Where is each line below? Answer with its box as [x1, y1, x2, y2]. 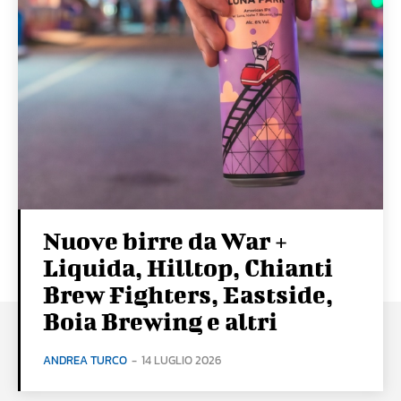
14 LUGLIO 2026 [141, 352, 221, 370]
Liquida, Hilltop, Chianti [43, 253, 333, 282]
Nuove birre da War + [43, 226, 287, 255]
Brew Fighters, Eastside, [43, 280, 333, 309]
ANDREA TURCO [43, 352, 127, 370]
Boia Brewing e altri [43, 307, 277, 336]
